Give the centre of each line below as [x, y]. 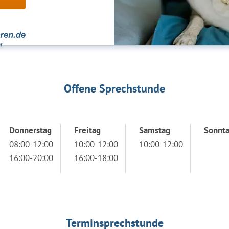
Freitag [87, 130]
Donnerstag [30, 130]
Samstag [155, 130]
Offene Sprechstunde [114, 88]
